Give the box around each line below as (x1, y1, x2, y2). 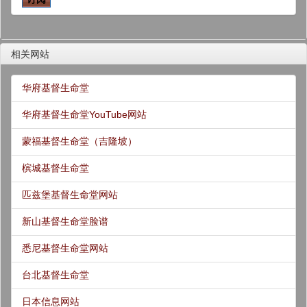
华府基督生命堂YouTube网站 (22, 109, 147, 120)
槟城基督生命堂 (22, 162, 89, 173)
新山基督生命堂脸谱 (22, 216, 108, 227)
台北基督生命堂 (22, 269, 89, 280)
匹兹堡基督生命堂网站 (22, 189, 118, 200)
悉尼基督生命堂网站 (22, 243, 108, 254)
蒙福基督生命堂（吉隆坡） (22, 136, 137, 147)
